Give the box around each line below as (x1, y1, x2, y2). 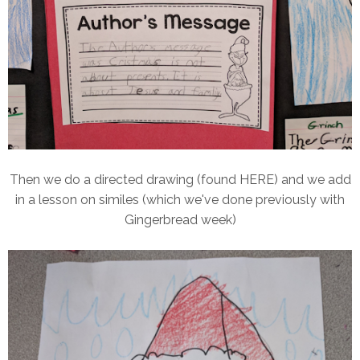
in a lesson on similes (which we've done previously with (15, 192, 345, 208)
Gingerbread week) (124, 212, 236, 228)
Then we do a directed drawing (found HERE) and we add (9, 172, 351, 188)
